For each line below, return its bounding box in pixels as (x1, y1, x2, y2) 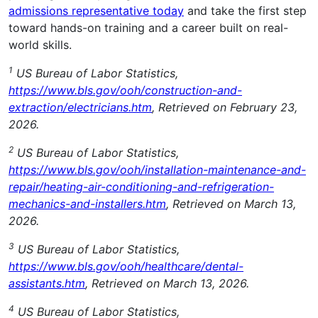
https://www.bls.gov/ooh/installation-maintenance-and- (9, 163, 306, 177)
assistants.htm (9, 276, 85, 291)
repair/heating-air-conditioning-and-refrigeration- (9, 180, 274, 194)
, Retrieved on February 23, (152, 100, 297, 115)
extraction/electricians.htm (9, 100, 152, 115)
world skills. (9, 38, 72, 53)
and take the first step (184, 4, 307, 18)
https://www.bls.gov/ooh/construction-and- (9, 83, 242, 98)
